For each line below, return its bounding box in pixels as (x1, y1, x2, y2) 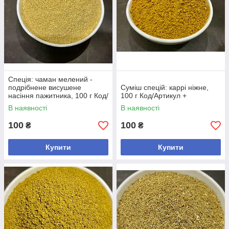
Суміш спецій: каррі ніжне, (121, 83, 209, 91)
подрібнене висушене (8, 83, 81, 91)
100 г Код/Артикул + (121, 91, 187, 100)
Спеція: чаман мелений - (8, 75, 93, 83)
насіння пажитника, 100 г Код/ (8, 91, 108, 100)
